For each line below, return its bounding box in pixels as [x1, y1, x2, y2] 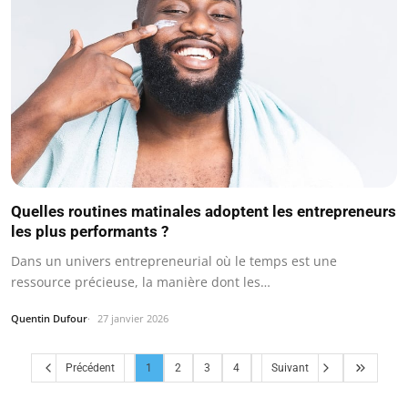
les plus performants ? [11, 222, 168, 241]
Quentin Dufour [11, 311, 87, 326]
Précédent [65, 361, 115, 374]
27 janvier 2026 [97, 311, 168, 326]
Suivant [270, 361, 309, 374]
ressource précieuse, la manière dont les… [11, 273, 270, 291]
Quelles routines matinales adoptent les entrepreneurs [11, 202, 396, 221]
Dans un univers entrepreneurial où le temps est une [11, 252, 337, 270]
